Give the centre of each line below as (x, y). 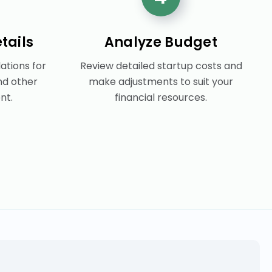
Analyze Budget (161, 42)
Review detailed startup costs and (161, 66)
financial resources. (161, 97)
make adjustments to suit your (161, 81)
